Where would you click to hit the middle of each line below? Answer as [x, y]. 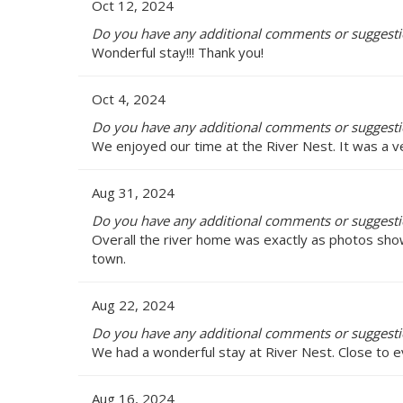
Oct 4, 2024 [129, 99]
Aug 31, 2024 [133, 192]
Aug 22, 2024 [133, 304]
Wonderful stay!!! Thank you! [178, 52]
